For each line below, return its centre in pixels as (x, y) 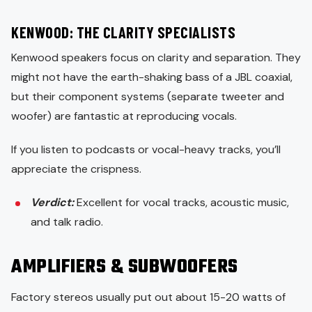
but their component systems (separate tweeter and (148, 96)
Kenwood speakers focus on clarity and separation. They (156, 57)
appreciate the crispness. (76, 169)
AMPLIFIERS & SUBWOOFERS (125, 267)
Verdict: (52, 202)
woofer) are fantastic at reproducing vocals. (125, 116)
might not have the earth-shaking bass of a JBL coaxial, (152, 77)
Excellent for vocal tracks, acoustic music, (183, 202)
